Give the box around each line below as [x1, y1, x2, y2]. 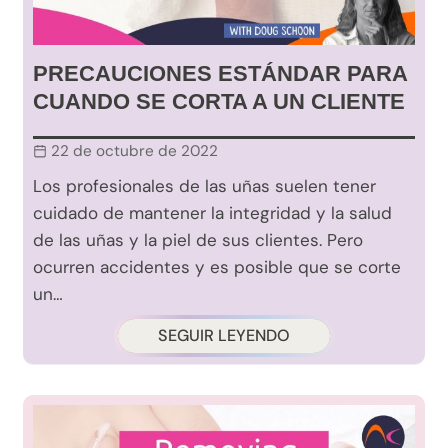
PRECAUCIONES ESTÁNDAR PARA [33, 61, 407, 87]
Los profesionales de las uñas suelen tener [33, 175, 376, 198]
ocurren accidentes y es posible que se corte [33, 256, 401, 279]
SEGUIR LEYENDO [158, 325, 290, 347]
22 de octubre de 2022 [51, 141, 218, 162]
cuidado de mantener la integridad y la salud [33, 202, 392, 225]
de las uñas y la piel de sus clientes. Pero [33, 229, 363, 252]
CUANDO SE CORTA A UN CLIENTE [33, 89, 405, 115]
